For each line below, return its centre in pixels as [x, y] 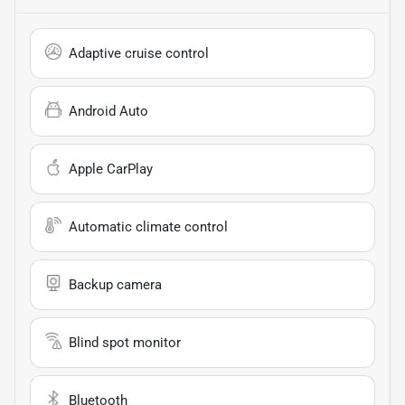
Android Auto [108, 111]
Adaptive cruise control [139, 53]
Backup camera [115, 284]
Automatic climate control [148, 226]
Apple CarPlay [111, 169]
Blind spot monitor [125, 342]
